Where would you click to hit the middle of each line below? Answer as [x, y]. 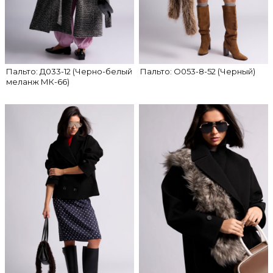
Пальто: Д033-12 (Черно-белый [69, 71]
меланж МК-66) [38, 82]
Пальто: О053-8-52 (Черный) [198, 71]
